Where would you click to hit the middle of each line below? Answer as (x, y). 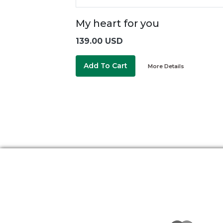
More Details (166, 66)
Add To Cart (106, 66)
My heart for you (117, 24)
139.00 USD (99, 41)
